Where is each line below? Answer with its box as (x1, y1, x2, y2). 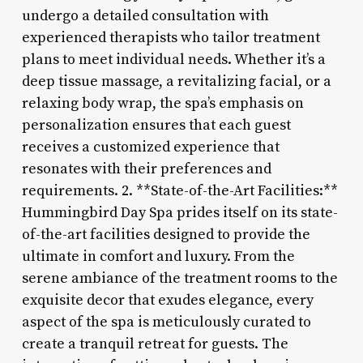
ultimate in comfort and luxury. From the (21, 246, 295, 266)
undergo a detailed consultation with (21, 6, 269, 25)
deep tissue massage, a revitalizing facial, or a (21, 71, 331, 91)
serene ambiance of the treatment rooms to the (21, 268, 338, 288)
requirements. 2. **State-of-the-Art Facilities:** (21, 181, 338, 200)
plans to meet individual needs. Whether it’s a (21, 49, 326, 69)
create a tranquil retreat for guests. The (21, 334, 288, 353)
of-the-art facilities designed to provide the (21, 224, 310, 244)
